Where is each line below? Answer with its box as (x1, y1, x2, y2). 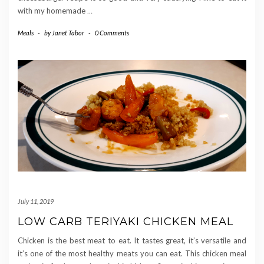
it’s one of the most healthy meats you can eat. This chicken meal (18, 249, 246, 259)
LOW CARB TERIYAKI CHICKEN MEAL (18, 215, 233, 229)
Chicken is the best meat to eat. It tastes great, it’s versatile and (18, 236, 246, 246)
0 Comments (95, 28, 129, 37)
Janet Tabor (52, 28, 84, 37)
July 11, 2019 (18, 197, 54, 206)
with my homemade (18, 5, 87, 15)
